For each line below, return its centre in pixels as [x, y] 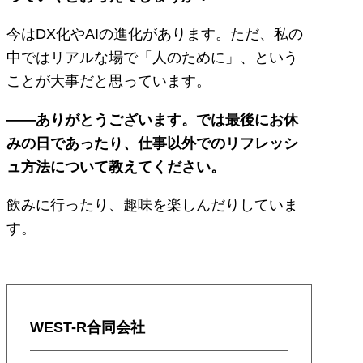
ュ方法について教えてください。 [116, 166]
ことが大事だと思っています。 [109, 81]
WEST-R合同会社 [87, 327]
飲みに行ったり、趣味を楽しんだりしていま [152, 205]
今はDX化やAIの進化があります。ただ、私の [155, 34]
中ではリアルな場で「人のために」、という [152, 58]
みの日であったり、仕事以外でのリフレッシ [152, 143]
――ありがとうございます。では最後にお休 [152, 119]
